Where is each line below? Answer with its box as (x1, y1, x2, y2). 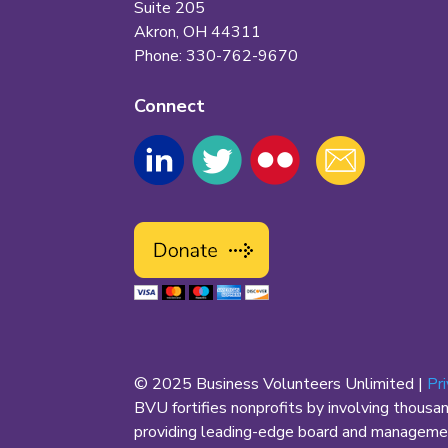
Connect (134, 94, 206, 119)
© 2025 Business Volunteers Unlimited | (134, 373, 428, 396)
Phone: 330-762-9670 (134, 44, 299, 67)
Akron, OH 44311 (134, 20, 262, 43)
